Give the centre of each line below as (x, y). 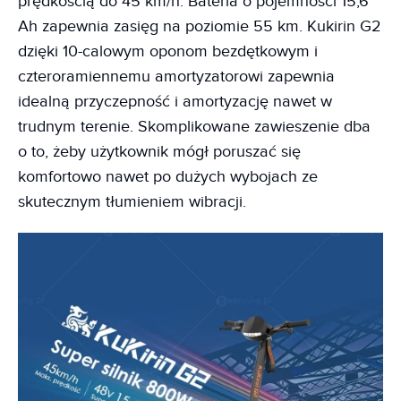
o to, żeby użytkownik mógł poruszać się (159, 152)
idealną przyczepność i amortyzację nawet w (175, 102)
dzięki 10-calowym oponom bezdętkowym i (168, 52)
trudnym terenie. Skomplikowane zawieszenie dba (194, 127)
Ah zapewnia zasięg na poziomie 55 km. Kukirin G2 (200, 27)
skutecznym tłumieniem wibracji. (132, 202)
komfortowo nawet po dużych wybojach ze (168, 177)
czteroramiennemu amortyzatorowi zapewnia (176, 77)
